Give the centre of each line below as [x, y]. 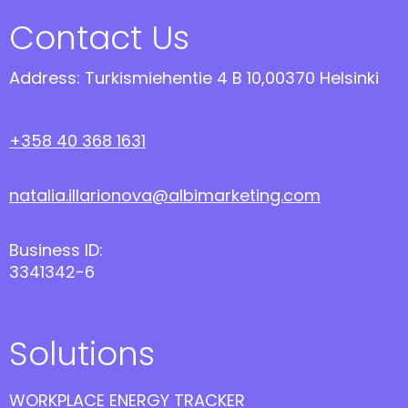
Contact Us [99, 38]
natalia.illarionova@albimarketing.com [165, 195]
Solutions [82, 354]
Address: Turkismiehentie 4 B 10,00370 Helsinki [194, 78]
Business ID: [56, 250]
